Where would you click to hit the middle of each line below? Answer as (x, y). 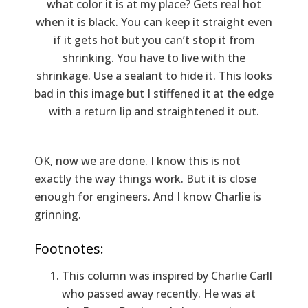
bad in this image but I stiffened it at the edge (154, 94)
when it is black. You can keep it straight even (154, 22)
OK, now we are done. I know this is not (137, 161)
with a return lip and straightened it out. (154, 112)
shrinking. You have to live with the (154, 58)
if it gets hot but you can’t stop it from (154, 40)
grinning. (58, 215)
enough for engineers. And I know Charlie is (148, 197)
